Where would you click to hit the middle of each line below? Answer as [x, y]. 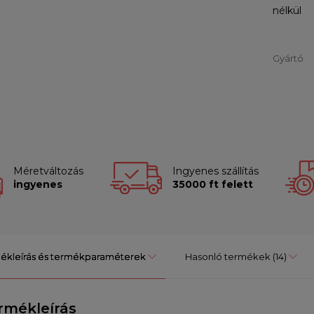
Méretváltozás [48, 171]
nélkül [287, 10]
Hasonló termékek [228, 257]
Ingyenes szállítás [215, 171]
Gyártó [288, 58]
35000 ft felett [212, 185]
